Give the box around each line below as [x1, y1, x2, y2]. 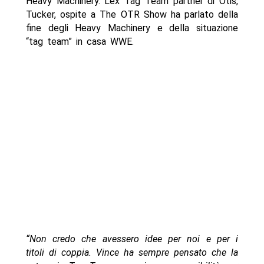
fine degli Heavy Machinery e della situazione [25, 22, 239, 34]
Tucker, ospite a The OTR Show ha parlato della [25, 8, 239, 20]
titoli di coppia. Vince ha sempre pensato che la [25, 246, 239, 258]
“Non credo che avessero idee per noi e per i [25, 233, 239, 245]
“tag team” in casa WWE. [25, 35, 134, 47]
